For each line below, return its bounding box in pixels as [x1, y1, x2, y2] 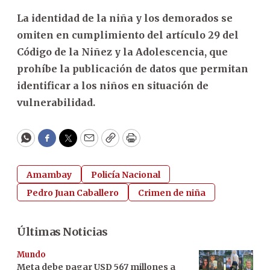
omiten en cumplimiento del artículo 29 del [17, 28, 239, 41]
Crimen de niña [138, 187, 206, 198]
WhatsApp [25, 136, 82, 151]
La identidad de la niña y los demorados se [17, 11, 233, 24]
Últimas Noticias [17, 224, 107, 239]
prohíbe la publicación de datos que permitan [17, 62, 248, 75]
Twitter [67, 136, 108, 151]
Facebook [46, 136, 97, 151]
